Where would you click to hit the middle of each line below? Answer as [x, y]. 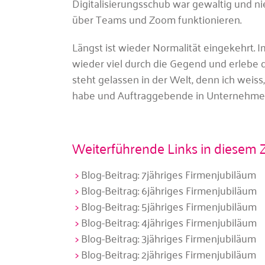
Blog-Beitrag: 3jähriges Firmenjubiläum [168, 238]
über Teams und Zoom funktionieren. [157, 19]
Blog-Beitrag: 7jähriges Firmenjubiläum [168, 174]
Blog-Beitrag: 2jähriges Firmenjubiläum [168, 254]
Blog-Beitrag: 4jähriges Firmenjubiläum [169, 222]
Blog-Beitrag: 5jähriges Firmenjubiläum [169, 206]
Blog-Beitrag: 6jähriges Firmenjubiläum [169, 190]
